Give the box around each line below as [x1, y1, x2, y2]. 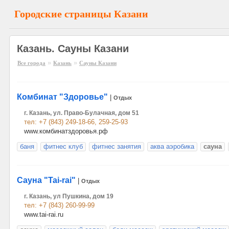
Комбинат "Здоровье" [17, 93, 108, 101]
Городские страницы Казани [14, 8, 148, 19]
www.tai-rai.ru [24, 211, 63, 218]
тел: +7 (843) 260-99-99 [24, 201, 95, 209]
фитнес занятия [92, 143, 141, 150]
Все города [17, 60, 45, 66]
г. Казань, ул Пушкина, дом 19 [24, 193, 113, 200]
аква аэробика [150, 143, 194, 150]
